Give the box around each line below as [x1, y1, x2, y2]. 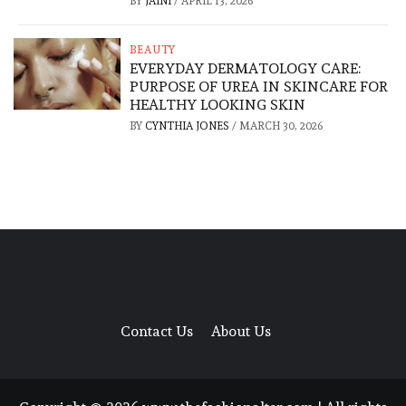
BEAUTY [130, 43, 177, 57]
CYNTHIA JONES [145, 120, 233, 133]
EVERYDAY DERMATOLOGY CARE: [130, 60, 362, 78]
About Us [211, 323, 271, 341]
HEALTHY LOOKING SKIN [130, 96, 306, 114]
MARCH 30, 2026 [239, 120, 324, 133]
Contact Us [121, 323, 193, 341]
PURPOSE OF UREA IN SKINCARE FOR [130, 78, 389, 96]
